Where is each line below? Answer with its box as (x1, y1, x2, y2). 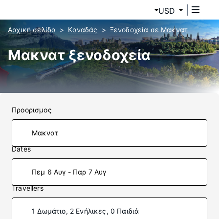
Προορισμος (12, 106, 52, 114)
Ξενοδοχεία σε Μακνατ (109, 25, 188, 34)
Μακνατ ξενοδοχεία (8, 46, 151, 64)
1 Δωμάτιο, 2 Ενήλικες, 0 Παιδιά (32, 207, 139, 215)
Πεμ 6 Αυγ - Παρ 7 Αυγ (32, 168, 107, 176)
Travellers (12, 184, 44, 192)
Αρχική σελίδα (8, 25, 56, 34)
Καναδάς (68, 25, 98, 34)
